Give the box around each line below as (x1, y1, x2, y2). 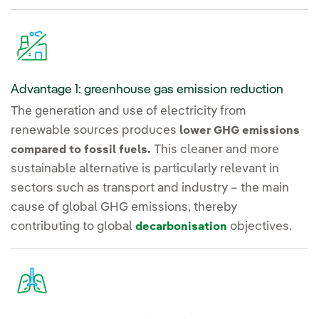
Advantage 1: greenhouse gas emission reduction (11, 83, 283, 96)
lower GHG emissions (179, 125, 300, 137)
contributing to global (11, 220, 135, 233)
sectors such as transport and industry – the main (11, 182, 289, 194)
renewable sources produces (11, 124, 179, 137)
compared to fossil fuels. (11, 144, 151, 156)
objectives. (227, 220, 292, 233)
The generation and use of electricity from (11, 105, 246, 117)
